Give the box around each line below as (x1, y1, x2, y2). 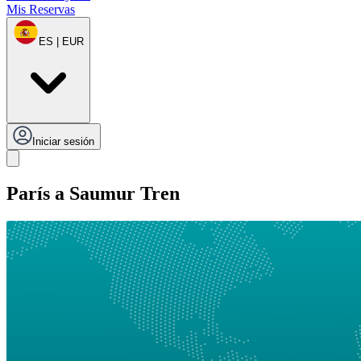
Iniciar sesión (32, 135, 94, 148)
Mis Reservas (6, 2, 75, 17)
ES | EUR (39, 35, 84, 48)
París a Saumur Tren (6, 183, 180, 205)
